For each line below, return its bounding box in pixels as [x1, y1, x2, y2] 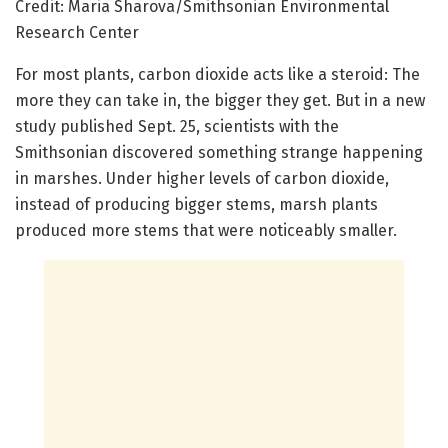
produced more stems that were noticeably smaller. [15, 221, 397, 241]
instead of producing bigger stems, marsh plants [15, 195, 378, 215]
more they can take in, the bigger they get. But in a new [15, 91, 425, 111]
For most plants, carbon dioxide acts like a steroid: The [15, 65, 420, 85]
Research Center [15, 23, 139, 43]
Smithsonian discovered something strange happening [15, 143, 423, 163]
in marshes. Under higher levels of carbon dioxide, [15, 169, 389, 189]
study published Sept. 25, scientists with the [15, 117, 339, 137]
